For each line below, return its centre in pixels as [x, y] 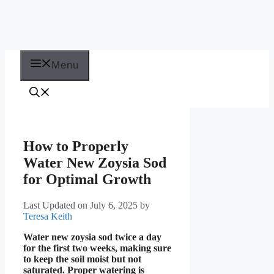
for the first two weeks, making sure [97, 248]
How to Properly [76, 146]
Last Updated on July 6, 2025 [80, 205]
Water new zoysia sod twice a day [92, 237]
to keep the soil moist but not [82, 259]
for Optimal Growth [87, 179]
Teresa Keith [48, 216]
